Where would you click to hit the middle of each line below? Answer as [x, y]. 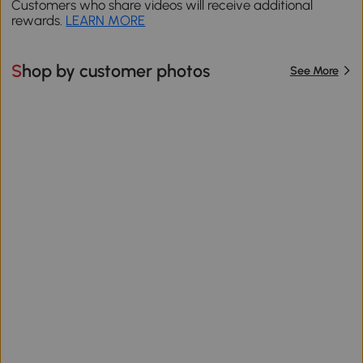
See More [314, 71]
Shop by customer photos [116, 70]
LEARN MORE [106, 21]
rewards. [39, 21]
